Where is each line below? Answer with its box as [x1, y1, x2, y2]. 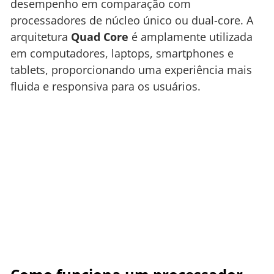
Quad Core [71, 29, 128, 45]
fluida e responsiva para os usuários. [10, 79, 201, 94]
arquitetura [10, 29, 71, 45]
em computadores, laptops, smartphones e [10, 46, 234, 61]
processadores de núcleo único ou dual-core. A [10, 13, 253, 28]
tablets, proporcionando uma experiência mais [10, 62, 252, 78]
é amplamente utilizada [128, 29, 253, 45]
